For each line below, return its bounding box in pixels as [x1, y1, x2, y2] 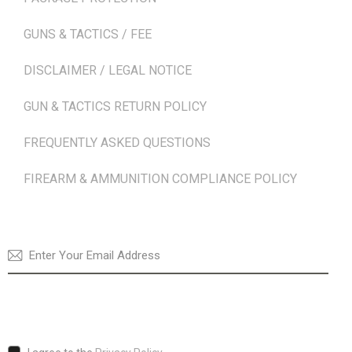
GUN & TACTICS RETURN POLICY [24, 98, 207, 114]
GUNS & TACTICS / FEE [24, 26, 152, 42]
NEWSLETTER [8, 217, 80, 238]
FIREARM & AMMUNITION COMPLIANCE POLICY [24, 170, 297, 186]
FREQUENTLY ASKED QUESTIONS [24, 134, 211, 150]
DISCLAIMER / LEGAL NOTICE [24, 62, 192, 78]
